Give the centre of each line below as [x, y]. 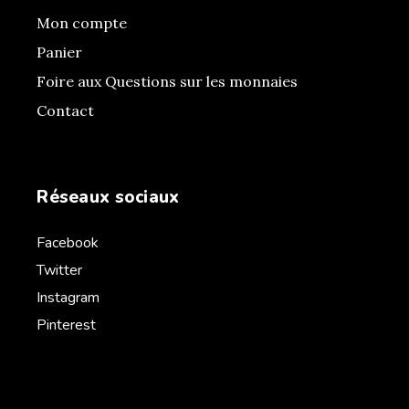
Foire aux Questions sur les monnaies [168, 82]
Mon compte [82, 23]
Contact [66, 111]
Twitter [60, 271]
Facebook [68, 243]
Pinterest [67, 325]
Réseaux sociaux [108, 198]
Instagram [68, 298]
